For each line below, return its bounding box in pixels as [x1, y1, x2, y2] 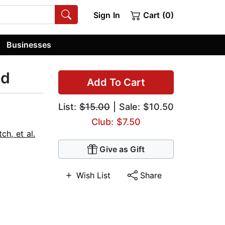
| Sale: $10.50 [110, 101, 174, 113]
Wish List [76, 170, 111, 181]
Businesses [7, 39, 52, 50]
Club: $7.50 [91, 117, 141, 128]
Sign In [93, 10, 120, 20]
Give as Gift [99, 144, 145, 155]
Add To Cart [87, 76, 145, 89]
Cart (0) [141, 10, 174, 20]
